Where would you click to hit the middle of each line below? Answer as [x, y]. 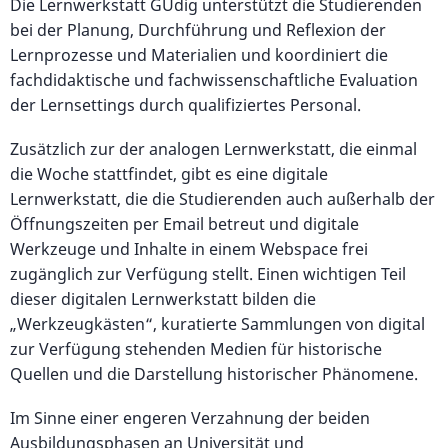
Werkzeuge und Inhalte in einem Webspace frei [189, 248]
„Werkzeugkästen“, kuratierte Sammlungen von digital [217, 323]
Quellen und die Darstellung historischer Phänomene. [216, 373]
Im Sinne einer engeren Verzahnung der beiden [190, 417]
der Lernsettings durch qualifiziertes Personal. [187, 104]
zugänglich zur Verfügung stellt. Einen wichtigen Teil [208, 273]
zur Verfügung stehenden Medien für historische [196, 348]
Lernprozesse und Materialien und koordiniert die [199, 54]
